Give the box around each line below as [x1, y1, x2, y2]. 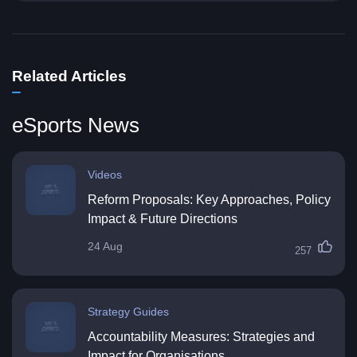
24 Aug [88, 240, 123, 253]
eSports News [12, 114, 139, 137]
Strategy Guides [88, 305, 169, 319]
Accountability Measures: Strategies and [88, 330, 315, 344]
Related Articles [12, 68, 127, 85]
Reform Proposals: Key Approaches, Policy [88, 193, 331, 207]
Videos [88, 168, 122, 182]
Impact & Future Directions [88, 212, 237, 226]
